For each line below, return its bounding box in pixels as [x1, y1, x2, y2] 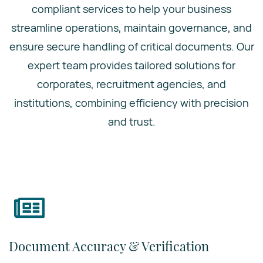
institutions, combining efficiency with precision [14, 96, 249, 110]
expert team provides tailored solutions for [28, 58, 235, 72]
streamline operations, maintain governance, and [11, 21, 252, 35]
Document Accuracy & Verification [9, 237, 209, 254]
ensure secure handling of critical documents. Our [9, 39, 254, 53]
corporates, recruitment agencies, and [37, 77, 226, 91]
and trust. [107, 114, 156, 129]
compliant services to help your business [32, 2, 231, 16]
